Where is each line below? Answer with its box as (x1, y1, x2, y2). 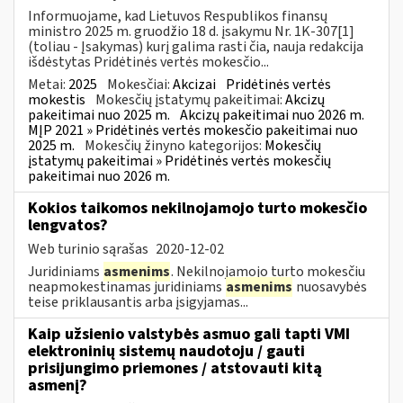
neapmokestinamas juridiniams (28, 276, 225, 297)
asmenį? (28, 373, 87, 397)
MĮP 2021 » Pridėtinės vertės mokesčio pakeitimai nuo (28, 120, 358, 140)
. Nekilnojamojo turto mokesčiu (171, 261, 365, 282)
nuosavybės (293, 276, 367, 297)
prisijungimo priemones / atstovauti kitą (28, 356, 322, 380)
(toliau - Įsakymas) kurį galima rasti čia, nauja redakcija (28, 36, 363, 57)
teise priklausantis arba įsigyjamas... (28, 291, 248, 312)
